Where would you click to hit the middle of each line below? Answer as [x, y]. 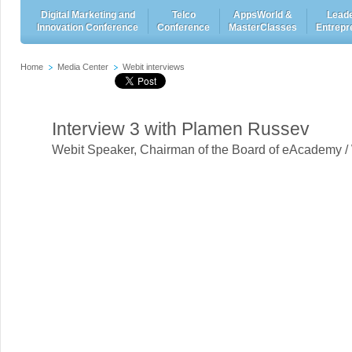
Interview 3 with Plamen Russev [181, 129]
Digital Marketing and [88, 15]
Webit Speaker [93, 150]
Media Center [83, 67]
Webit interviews [154, 67]
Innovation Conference [88, 27]
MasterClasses [263, 27]
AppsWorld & [263, 15]
